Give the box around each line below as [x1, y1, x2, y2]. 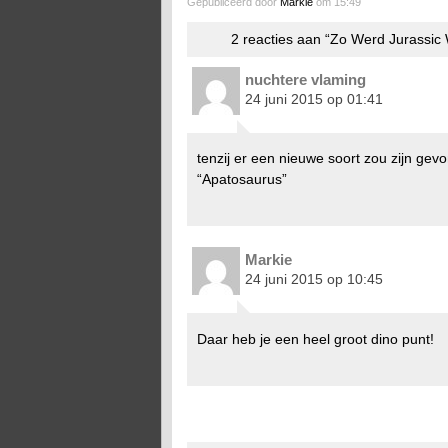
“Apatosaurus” [196, 171, 287, 188]
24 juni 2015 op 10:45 [245, 271, 383, 288]
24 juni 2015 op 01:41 [245, 90, 383, 107]
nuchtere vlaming [245, 70, 366, 88]
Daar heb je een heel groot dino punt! [196, 330, 434, 347]
